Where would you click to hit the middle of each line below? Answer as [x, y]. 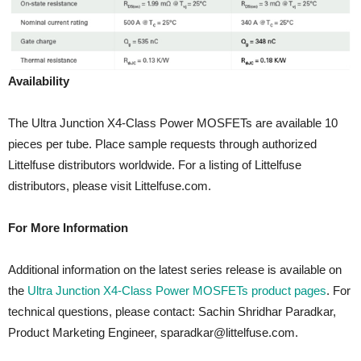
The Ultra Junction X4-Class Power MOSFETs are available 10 [173, 123]
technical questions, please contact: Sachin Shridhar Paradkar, [172, 312]
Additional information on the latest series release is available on [175, 270]
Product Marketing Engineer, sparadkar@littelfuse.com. [153, 333]
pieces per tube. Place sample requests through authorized [162, 144]
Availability [39, 81]
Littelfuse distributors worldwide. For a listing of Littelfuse [155, 165]
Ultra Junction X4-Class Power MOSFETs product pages [177, 291]
